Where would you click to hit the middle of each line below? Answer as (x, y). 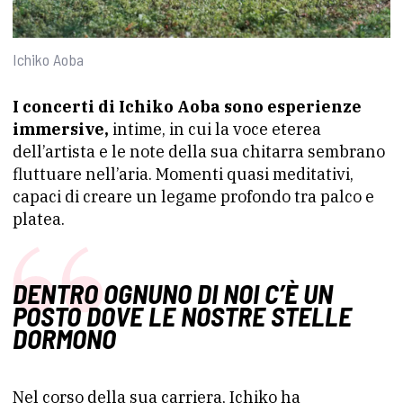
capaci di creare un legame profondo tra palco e (193, 196)
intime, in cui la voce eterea (215, 129)
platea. (39, 219)
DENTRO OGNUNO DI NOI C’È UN (173, 293)
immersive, (61, 129)
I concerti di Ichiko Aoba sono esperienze (187, 106)
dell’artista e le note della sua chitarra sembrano (199, 151)
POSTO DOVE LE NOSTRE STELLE (182, 315)
